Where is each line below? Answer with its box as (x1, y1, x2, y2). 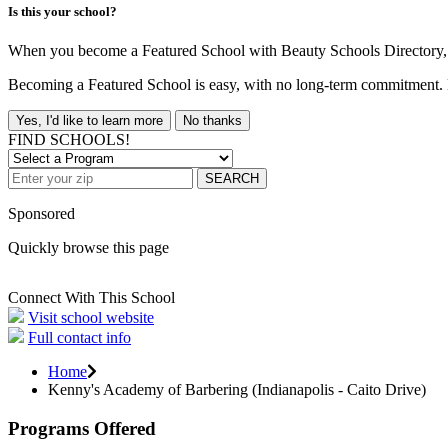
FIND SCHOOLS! (8, 131, 130, 149)
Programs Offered (8, 417, 156, 439)
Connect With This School (8, 289, 175, 307)
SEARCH (205, 171, 259, 187)
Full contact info (28, 329, 131, 347)
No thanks (183, 113, 242, 129)
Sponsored (8, 205, 75, 223)
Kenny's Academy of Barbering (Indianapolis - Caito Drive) (48, 381, 426, 399)
